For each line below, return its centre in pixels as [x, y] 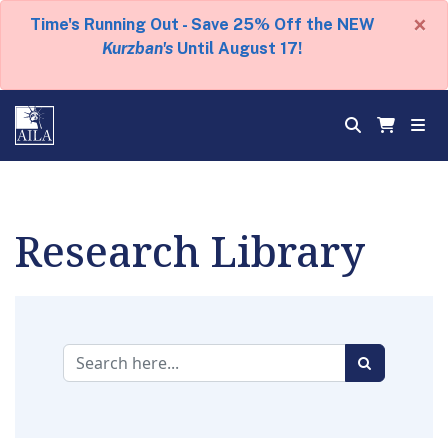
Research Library [190, 250]
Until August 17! [237, 48]
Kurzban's [137, 48]
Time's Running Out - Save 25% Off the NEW [202, 24]
